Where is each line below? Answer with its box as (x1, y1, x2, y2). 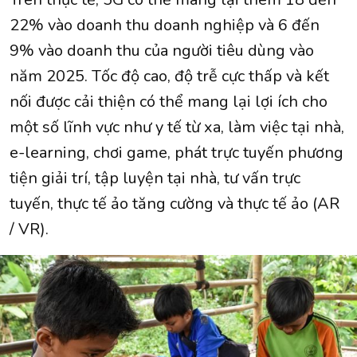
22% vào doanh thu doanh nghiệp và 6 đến (10, 14, 320, 37)
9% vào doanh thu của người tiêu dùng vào (10, 40, 314, 62)
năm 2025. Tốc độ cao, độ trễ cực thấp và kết (10, 65, 329, 88)
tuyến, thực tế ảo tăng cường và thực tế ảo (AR (10, 193, 339, 215)
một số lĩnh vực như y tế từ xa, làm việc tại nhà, (10, 116, 344, 139)
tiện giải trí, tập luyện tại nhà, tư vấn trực (10, 167, 300, 190)
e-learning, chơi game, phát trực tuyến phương (10, 142, 343, 164)
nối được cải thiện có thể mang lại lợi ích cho (10, 91, 328, 113)
